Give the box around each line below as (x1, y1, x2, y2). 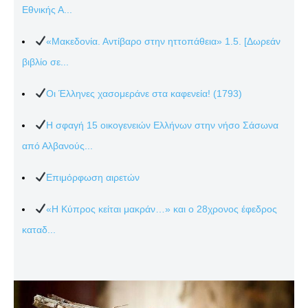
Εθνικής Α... (22, 3, 72, 15)
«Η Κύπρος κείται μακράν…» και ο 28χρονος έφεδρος (45, 203, 277, 214)
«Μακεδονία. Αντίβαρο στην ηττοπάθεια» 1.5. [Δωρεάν (45, 35, 280, 47)
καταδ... (22, 223, 56, 235)
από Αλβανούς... (22, 140, 93, 151)
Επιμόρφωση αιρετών (45, 171, 140, 183)
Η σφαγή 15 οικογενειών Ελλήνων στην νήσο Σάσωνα (45, 119, 278, 131)
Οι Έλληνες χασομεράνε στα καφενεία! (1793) (45, 87, 242, 99)
